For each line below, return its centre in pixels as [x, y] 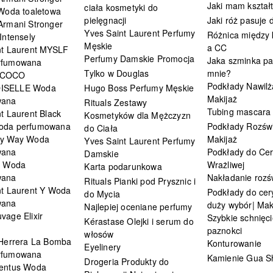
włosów [99, 234]
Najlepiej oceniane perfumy [138, 206]
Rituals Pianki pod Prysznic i [140, 181]
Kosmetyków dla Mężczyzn [138, 115]
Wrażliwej [226, 164]
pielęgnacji [105, 20]
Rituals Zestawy [116, 102]
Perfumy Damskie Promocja [140, 58]
